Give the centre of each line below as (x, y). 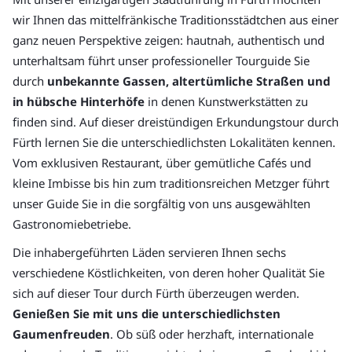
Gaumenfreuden (61, 334)
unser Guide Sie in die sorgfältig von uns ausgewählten (161, 204)
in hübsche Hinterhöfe (79, 102)
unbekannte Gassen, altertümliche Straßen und (189, 81)
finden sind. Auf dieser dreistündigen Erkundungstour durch (176, 122)
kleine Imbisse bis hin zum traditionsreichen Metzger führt (171, 183)
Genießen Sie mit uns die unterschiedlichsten (147, 314)
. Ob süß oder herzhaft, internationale (212, 334)
